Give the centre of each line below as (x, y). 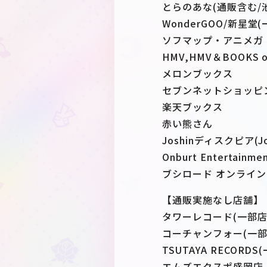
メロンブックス (198, 73)
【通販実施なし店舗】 (213, 200)
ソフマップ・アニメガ (213, 40)
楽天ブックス (193, 107)
